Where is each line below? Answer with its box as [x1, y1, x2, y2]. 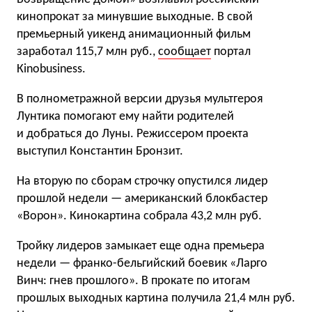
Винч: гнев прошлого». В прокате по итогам [17, 274, 250, 288]
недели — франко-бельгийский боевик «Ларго [17, 257, 267, 270]
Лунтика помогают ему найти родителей [17, 110, 234, 123]
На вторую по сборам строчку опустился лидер [17, 175, 267, 188]
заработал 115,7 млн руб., [17, 45, 158, 58]
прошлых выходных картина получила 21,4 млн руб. [17, 292, 295, 305]
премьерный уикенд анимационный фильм [17, 28, 251, 41]
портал [211, 45, 251, 58]
